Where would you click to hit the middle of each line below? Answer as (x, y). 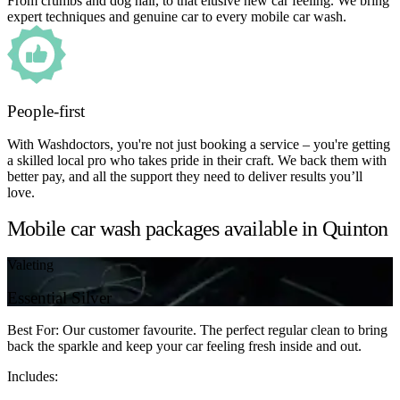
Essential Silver (59, 297)
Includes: (33, 377)
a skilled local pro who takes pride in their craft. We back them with (197, 161)
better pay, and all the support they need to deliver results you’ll (185, 177)
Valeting (30, 264)
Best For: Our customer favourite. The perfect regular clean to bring (197, 330)
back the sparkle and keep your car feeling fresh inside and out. (184, 346)
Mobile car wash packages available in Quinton (198, 229)
